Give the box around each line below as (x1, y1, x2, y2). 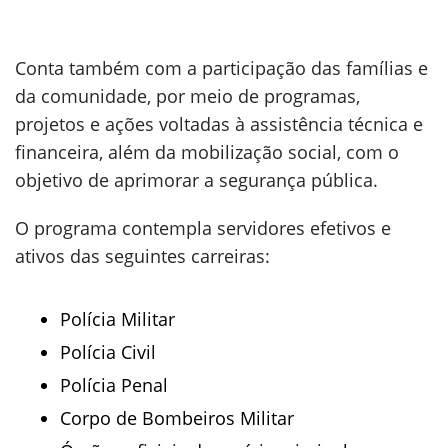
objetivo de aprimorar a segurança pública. (15, 168, 378, 192)
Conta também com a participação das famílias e (15, 56, 428, 80)
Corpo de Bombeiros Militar (60, 406, 294, 430)
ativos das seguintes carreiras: (15, 244, 270, 268)
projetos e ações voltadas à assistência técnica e (15, 112, 423, 136)
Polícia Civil (60, 340, 156, 364)
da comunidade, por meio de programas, (15, 84, 360, 108)
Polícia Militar (60, 307, 175, 331)
